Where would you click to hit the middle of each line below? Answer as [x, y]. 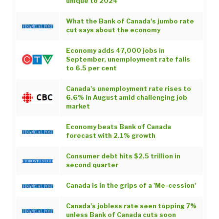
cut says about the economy [113, 30]
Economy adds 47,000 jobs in [115, 51]
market [78, 107]
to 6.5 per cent [91, 68]
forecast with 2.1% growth [110, 136]
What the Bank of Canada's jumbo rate [130, 22]
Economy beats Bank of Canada [118, 127]
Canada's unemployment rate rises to [128, 89]
